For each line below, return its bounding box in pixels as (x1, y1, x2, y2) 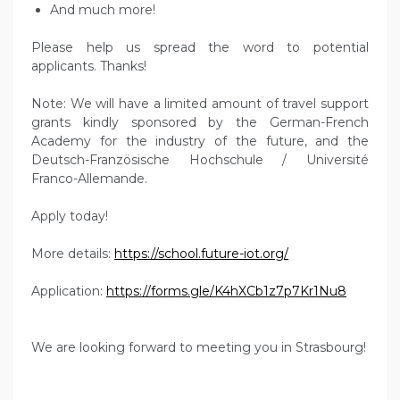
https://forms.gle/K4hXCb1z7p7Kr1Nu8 (106, 283, 346, 299)
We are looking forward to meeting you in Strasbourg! (31, 339, 366, 355)
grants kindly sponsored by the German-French (31, 114, 369, 130)
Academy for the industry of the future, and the (31, 133, 369, 149)
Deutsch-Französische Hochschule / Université (31, 152, 369, 168)
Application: (31, 283, 106, 299)
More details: (31, 246, 114, 262)
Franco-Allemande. (31, 171, 147, 187)
